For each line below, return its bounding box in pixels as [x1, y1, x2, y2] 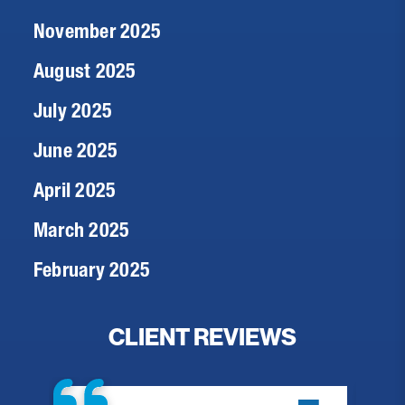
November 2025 [33, 18, 161, 43]
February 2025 [33, 257, 150, 282]
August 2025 [33, 58, 137, 83]
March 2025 [33, 217, 130, 242]
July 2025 [33, 98, 113, 123]
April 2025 [33, 177, 117, 202]
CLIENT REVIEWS [108, 323, 297, 352]
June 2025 [33, 137, 118, 163]
